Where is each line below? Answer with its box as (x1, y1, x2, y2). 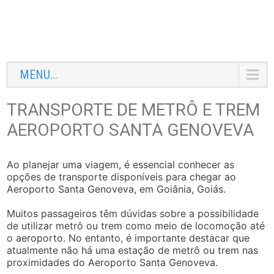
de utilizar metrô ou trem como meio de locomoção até (7, 220, 265, 232)
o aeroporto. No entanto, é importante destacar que (7, 232, 250, 244)
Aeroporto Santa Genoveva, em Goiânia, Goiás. (7, 183, 226, 195)
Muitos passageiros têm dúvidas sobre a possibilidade (7, 207, 259, 220)
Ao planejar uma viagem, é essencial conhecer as (7, 158, 235, 171)
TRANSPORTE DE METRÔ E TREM (7, 100, 261, 120)
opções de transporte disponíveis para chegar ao (7, 171, 237, 183)
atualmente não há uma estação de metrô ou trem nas (7, 244, 259, 256)
